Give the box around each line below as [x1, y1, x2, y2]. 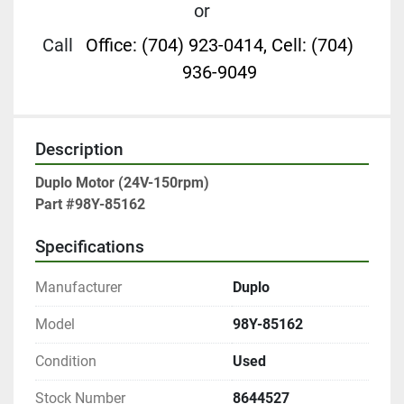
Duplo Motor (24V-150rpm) [35, 174, 209, 192]
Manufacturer [35, 279, 122, 297]
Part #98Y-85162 [35, 196, 145, 214]
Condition [35, 353, 96, 371]
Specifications [35, 237, 144, 258]
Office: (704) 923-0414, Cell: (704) [85, 34, 353, 57]
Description [35, 140, 124, 161]
